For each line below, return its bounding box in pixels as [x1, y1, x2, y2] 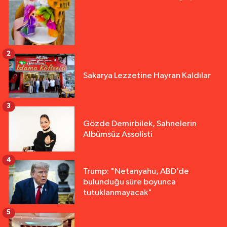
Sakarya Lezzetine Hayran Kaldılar [83, 71, 211, 80]
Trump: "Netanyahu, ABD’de [83, 167, 189, 176]
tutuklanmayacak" [83, 188, 152, 198]
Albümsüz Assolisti [83, 130, 153, 139]
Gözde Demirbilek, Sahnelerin [83, 119, 197, 128]
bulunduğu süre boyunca [83, 178, 176, 187]
